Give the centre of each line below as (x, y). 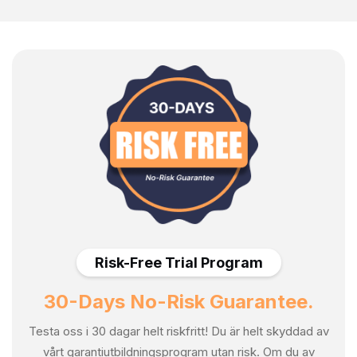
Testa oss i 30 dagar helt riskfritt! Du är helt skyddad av (178, 331)
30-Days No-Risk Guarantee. (178, 302)
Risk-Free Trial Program (178, 263)
